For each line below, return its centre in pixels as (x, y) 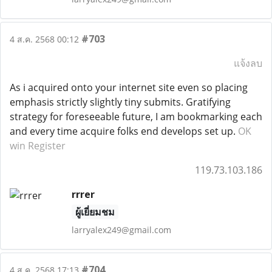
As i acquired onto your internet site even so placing (129, 87)
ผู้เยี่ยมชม (95, 212)
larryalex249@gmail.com (121, 230)
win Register (38, 146)
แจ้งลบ (248, 63)
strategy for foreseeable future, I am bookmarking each (136, 117)
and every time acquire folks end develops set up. (124, 131)
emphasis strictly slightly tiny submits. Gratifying (120, 102)
